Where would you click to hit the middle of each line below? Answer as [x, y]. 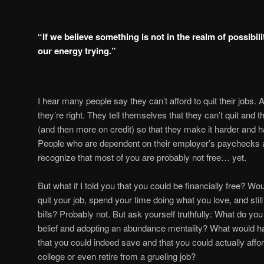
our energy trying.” [77, 51]
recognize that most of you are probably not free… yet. [142, 157]
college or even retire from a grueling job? [117, 256]
